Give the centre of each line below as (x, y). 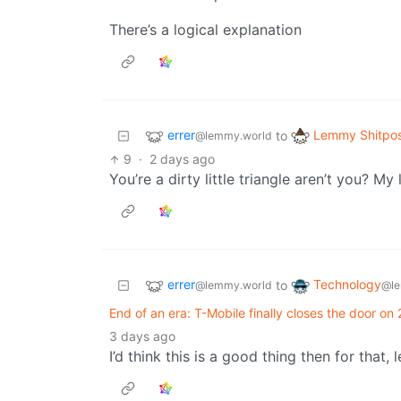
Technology (347, 285)
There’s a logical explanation (205, 30)
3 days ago (142, 337)
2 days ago (183, 159)
